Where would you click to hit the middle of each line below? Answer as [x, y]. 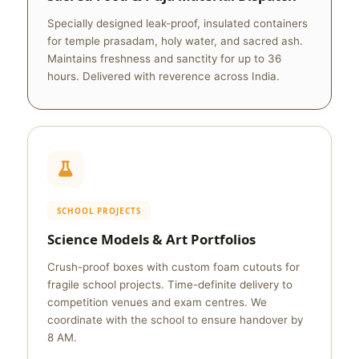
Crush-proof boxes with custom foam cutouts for [173, 267]
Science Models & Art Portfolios [151, 239]
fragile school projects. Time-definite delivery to [170, 284]
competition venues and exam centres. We [157, 302]
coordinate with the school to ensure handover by [175, 320]
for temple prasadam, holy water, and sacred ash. [175, 41]
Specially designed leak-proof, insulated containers [177, 23]
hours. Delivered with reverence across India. [163, 76]
